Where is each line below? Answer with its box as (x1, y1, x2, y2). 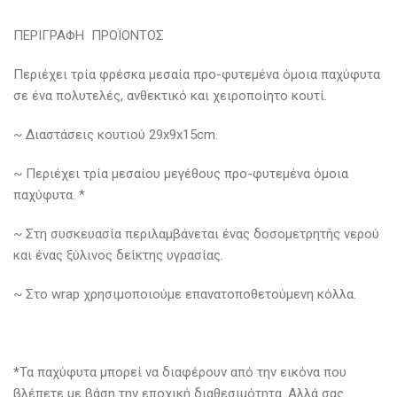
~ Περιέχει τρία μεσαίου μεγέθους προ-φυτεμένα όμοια (13, 165, 348, 182)
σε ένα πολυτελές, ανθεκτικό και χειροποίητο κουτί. (13, 87, 327, 104)
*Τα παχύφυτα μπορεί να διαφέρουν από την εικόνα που (13, 363, 346, 380)
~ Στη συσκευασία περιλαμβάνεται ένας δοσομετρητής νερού (13, 225, 379, 242)
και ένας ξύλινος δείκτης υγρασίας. (13, 246, 223, 263)
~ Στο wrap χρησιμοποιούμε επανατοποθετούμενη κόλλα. (13, 285, 356, 302)
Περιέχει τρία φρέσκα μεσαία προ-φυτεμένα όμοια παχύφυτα (13, 66, 380, 82)
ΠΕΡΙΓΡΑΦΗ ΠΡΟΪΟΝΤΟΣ (13, 27, 164, 43)
